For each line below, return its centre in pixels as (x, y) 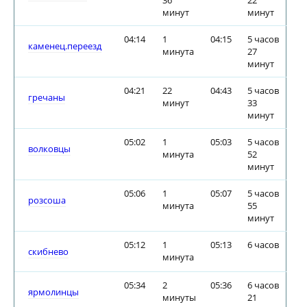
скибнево (48, 251)
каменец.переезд (65, 46)
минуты (179, 297)
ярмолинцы (53, 292)
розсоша (47, 200)
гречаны (47, 97)
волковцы (49, 149)
